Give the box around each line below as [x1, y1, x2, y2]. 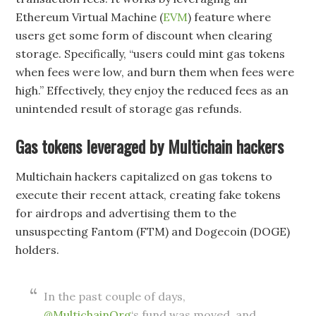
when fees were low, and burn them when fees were [16, 64, 295, 79]
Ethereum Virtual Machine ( [16, 9, 164, 24]
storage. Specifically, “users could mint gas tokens [16, 46, 286, 61]
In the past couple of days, [44, 288, 186, 303]
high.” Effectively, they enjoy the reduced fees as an [16, 83, 289, 97]
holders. [16, 242, 60, 257]
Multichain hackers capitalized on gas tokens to [16, 169, 273, 183]
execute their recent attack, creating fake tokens [16, 187, 281, 202]
